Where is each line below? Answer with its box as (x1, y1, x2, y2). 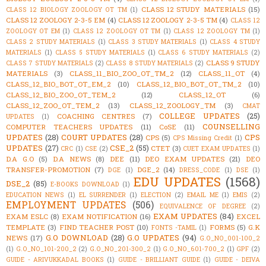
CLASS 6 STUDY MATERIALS (158, 47, 249, 56)
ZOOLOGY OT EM (6, 26, 60, 35)
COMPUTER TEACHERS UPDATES (6, 122, 133, 131)
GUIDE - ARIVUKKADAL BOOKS (6, 255, 104, 264)
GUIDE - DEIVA (214, 255, 261, 264)
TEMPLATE (6, 222, 45, 232)
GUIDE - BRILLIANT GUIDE (118, 255, 200, 264)
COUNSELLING (202, 121, 261, 132)
